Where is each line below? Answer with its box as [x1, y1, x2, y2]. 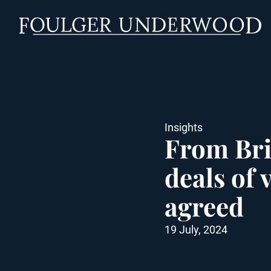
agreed [165, 189, 244, 223]
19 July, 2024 [165, 223, 227, 236]
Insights [165, 121, 203, 134]
